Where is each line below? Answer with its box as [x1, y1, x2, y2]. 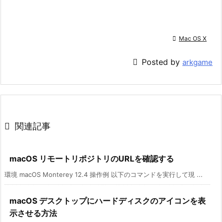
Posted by [142, 57, 182, 67]
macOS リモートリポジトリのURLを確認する [9, 154, 174, 164]
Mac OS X [179, 35, 207, 43]
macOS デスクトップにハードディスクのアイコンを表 [9, 196, 206, 206]
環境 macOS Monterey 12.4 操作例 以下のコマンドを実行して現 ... [4, 170, 203, 179]
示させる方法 [9, 208, 57, 219]
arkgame [182, 57, 213, 67]
